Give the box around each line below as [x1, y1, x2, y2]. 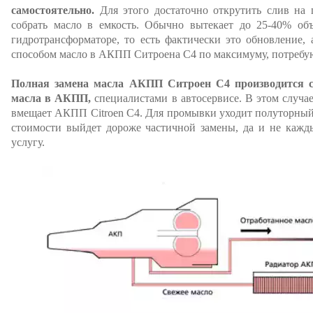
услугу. [11, 136, 45, 148]
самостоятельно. [11, 4, 94, 16]
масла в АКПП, [11, 92, 92, 104]
